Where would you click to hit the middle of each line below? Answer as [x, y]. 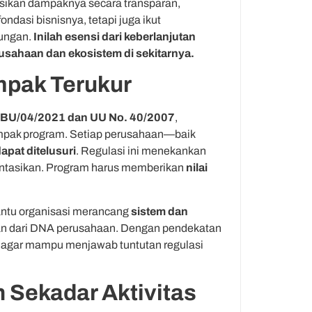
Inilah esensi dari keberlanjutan [115, 36]
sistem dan [159, 211]
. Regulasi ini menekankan [141, 151]
